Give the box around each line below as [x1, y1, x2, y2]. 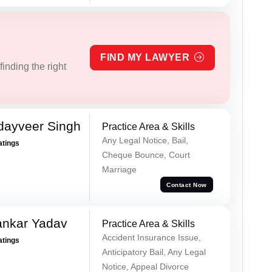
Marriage [101, 165, 137, 175]
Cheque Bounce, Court [101, 150, 190, 160]
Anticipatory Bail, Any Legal [101, 246, 206, 257]
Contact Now [166, 181, 207, 188]
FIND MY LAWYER [100, 52, 190, 63]
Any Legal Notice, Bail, [101, 135, 188, 146]
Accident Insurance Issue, [101, 232, 201, 242]
